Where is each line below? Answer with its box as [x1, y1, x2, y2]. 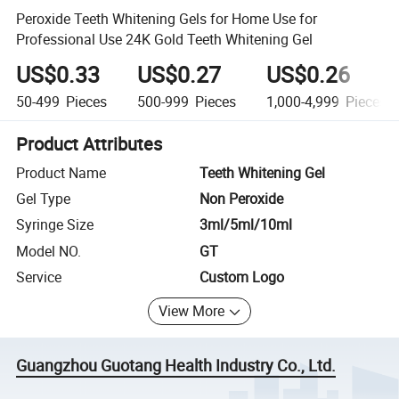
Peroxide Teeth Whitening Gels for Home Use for [16, 8, 318, 28]
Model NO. [16, 240, 82, 261]
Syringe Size [16, 215, 94, 235]
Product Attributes [16, 131, 163, 156]
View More [159, 301, 225, 322]
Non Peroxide [199, 189, 283, 209]
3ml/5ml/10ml [199, 215, 292, 235]
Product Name [16, 162, 107, 183]
